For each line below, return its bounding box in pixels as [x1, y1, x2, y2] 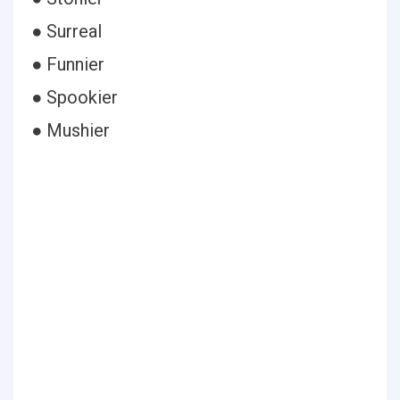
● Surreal [31, 21, 102, 42]
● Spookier [31, 87, 118, 108]
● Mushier [31, 120, 110, 141]
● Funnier [31, 54, 104, 75]
